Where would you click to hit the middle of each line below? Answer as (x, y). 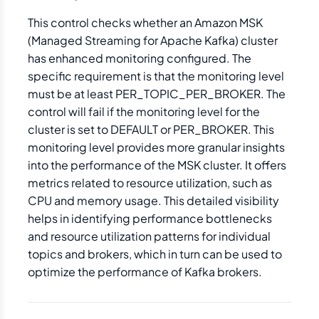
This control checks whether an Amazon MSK (145, 22)
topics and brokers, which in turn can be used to (155, 254)
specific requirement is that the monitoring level (156, 76)
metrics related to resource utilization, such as (150, 183)
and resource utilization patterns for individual (149, 236)
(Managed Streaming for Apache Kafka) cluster (153, 40)
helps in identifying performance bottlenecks (150, 218)
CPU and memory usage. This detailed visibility (153, 200)
